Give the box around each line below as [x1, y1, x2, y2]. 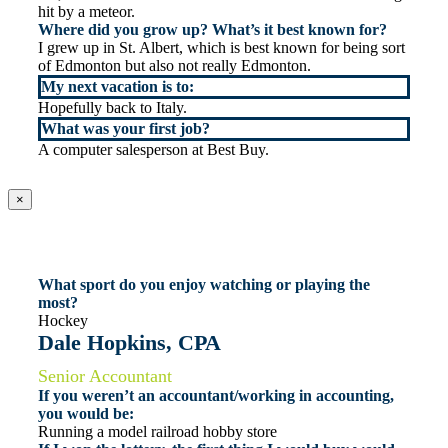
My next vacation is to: [41, 78, 194, 96]
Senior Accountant [38, 366, 172, 387]
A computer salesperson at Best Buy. [38, 141, 269, 159]
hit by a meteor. [38, 3, 135, 21]
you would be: [38, 405, 134, 423]
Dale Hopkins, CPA [38, 330, 221, 356]
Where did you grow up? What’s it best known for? [38, 21, 387, 39]
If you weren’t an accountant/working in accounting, [38, 387, 394, 405]
